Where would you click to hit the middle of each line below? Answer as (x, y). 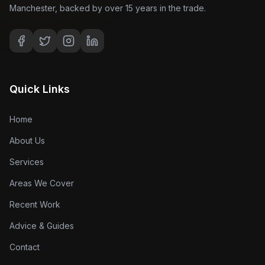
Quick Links (40, 89)
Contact (25, 247)
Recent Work (35, 204)
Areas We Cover (42, 183)
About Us (27, 140)
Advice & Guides (42, 225)
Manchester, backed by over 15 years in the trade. (108, 8)
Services (27, 161)
